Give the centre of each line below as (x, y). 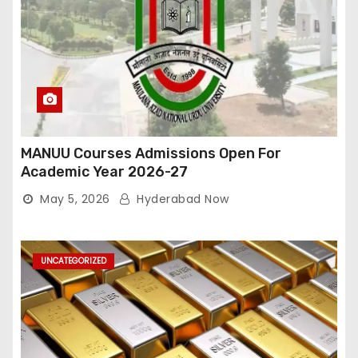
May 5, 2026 (75, 199)
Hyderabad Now (181, 199)
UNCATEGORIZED (74, 261)
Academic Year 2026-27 (105, 172)
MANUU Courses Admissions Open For (151, 153)
